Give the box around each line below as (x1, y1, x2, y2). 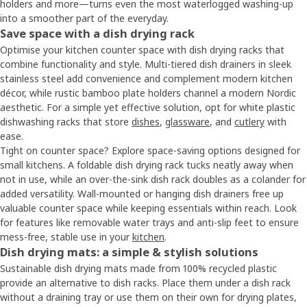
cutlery (234, 114, 265, 128)
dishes (132, 114, 160, 128)
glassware (165, 114, 210, 128)
